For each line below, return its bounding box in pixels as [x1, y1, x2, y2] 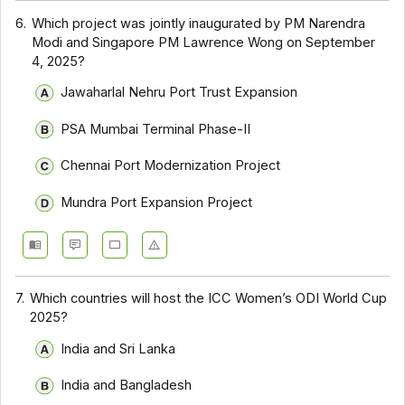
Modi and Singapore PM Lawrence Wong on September [32, 33, 376, 51]
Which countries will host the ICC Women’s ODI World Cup [30, 290, 388, 307]
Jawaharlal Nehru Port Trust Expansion [60, 83, 297, 100]
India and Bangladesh [60, 377, 192, 394]
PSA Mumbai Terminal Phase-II [60, 120, 250, 137]
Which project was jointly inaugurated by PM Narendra [32, 14, 366, 32]
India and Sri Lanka [60, 340, 175, 357]
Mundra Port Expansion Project [60, 193, 252, 211]
